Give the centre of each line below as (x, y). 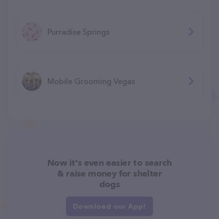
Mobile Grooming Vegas (91, 81)
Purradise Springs (78, 32)
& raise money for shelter (109, 173)
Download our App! (109, 206)
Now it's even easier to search (109, 163)
